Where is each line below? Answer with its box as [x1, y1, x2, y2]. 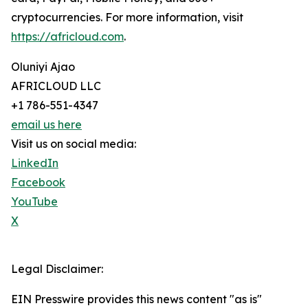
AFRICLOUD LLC [11, 79, 101, 93]
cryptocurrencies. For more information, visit [11, 10, 243, 25]
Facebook [11, 175, 65, 190]
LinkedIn [11, 156, 58, 170]
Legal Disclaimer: [11, 262, 103, 276]
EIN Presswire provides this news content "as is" [11, 292, 262, 307]
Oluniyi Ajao [11, 60, 75, 74]
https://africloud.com [11, 30, 124, 44]
